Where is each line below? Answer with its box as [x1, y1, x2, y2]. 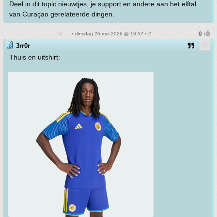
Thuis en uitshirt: [9, 53, 60, 61]
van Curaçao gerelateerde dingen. [9, 10, 114, 18]
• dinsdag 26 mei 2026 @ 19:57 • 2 [70, 31, 151, 36]
